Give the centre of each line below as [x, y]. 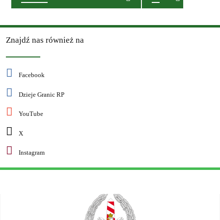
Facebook [32, 75]
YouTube [31, 114]
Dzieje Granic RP [42, 95]
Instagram [32, 153]
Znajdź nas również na [45, 40]
